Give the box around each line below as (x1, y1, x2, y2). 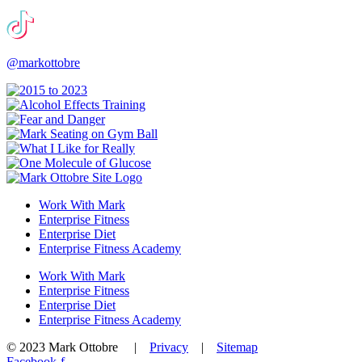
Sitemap (217, 339, 258, 354)
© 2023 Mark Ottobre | (6, 339, 149, 354)
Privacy (149, 339, 188, 354)
